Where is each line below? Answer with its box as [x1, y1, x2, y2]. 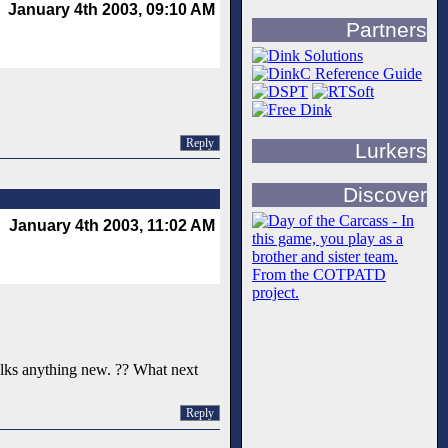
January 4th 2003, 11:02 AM [9, 217, 215, 235]
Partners [346, 18, 427, 42]
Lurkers [355, 139, 427, 163]
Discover [343, 183, 427, 207]
